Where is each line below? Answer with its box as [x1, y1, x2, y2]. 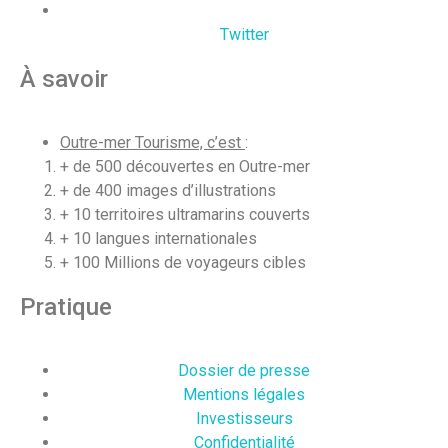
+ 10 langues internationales [60, 228, 261, 248]
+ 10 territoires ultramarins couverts [60, 204, 310, 224]
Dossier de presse [178, 360, 310, 380]
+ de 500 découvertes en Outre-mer [60, 156, 314, 176]
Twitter [219, 24, 269, 44]
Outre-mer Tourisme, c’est [60, 132, 245, 152]
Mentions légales [183, 384, 305, 404]
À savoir [20, 64, 108, 93]
